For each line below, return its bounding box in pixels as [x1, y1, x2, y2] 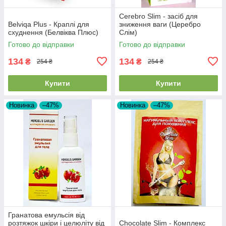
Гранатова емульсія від [8, 210, 85, 219]
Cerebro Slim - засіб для [119, 12, 198, 20]
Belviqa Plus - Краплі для [8, 20, 89, 28]
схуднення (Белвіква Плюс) [8, 28, 98, 36]
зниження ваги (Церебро [119, 20, 201, 28]
